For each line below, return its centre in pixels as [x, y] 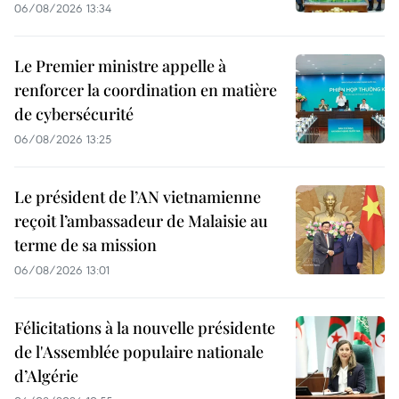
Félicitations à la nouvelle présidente [145, 328]
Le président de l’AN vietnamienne [138, 197]
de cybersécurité [74, 114]
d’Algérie [46, 376]
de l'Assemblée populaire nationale [139, 352]
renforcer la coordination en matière [146, 90]
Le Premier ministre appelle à [120, 66]
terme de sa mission [85, 245]
